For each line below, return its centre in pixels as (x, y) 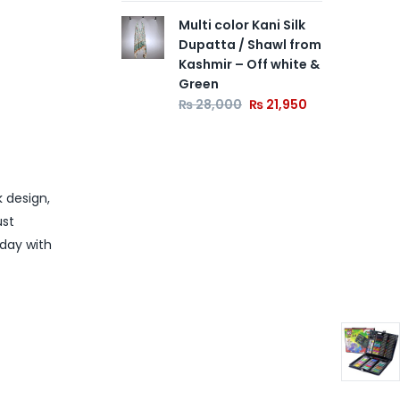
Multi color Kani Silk (242, 25)
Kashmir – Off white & (249, 64)
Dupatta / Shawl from (250, 44)
